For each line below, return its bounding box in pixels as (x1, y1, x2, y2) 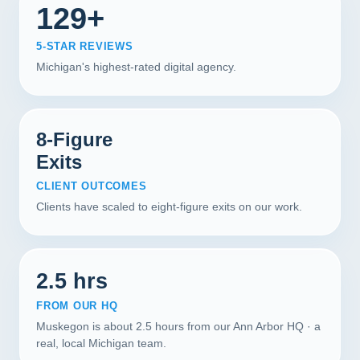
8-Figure (36, 129, 112, 150)
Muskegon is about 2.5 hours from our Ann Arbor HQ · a (36, 320, 321, 333)
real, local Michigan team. (36, 337, 166, 350)
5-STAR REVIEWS (36, 40, 133, 52)
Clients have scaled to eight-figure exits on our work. (36, 200, 302, 213)
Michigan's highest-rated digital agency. (36, 60, 236, 73)
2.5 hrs (36, 268, 108, 293)
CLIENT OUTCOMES (36, 180, 147, 192)
